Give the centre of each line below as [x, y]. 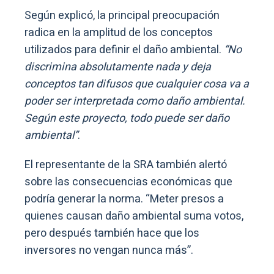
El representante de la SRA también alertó [126, 165]
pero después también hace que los [112, 233]
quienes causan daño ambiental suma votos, [134, 216]
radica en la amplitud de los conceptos [119, 32]
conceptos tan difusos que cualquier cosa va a [137, 84]
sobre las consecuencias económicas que [128, 182]
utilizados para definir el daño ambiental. [124, 50]
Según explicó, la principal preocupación [122, 15]
